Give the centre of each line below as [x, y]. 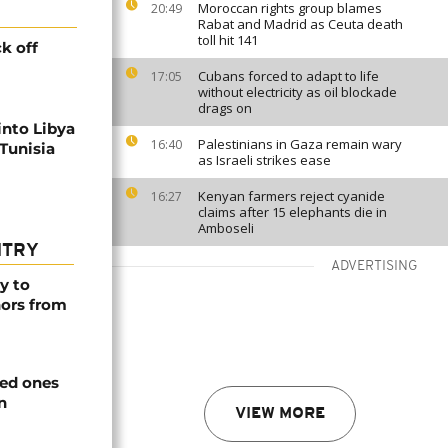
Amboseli [226, 228]
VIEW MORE [280, 414]
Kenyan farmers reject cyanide [291, 196]
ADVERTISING [374, 266]
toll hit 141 [228, 40]
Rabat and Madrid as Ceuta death [300, 24]
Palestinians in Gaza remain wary [300, 144]
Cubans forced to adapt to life [288, 76]
